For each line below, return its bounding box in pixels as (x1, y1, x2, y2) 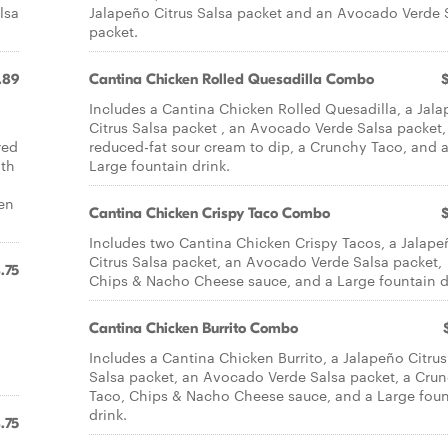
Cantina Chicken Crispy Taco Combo (89, 204, 330, 222)
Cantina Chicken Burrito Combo (89, 319, 298, 337)
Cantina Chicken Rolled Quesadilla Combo (89, 70, 374, 88)
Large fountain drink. (89, 155, 230, 175)
